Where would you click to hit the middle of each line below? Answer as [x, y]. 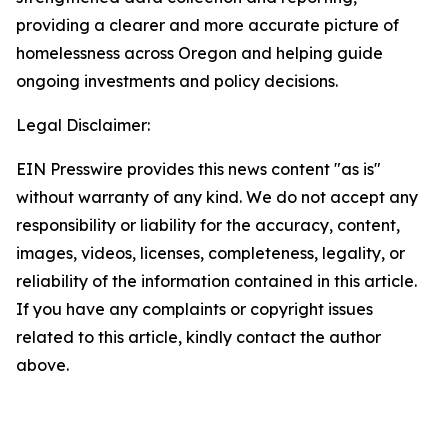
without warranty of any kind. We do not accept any [217, 197]
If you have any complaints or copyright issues [194, 309]
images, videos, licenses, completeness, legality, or [210, 253]
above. [42, 365]
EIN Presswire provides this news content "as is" [198, 169]
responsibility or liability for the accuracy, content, [208, 225]
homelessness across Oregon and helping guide [199, 53]
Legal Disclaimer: [83, 125]
